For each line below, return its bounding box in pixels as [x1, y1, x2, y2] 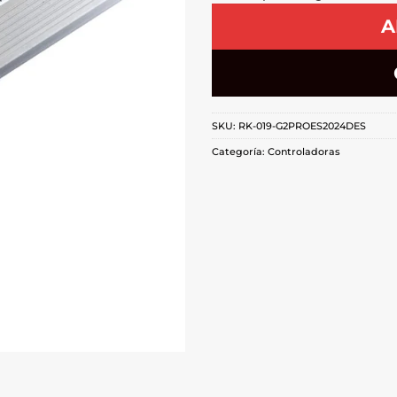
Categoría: [212, 145, 268, 159]
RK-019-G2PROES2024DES [238, 120, 366, 133]
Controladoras [268, 145, 340, 159]
